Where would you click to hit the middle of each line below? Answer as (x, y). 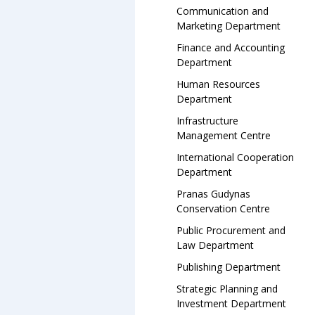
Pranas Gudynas (213, 194)
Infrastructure (207, 121)
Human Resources (218, 84)
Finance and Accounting (231, 47)
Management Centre (224, 135)
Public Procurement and (231, 230)
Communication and (223, 11)
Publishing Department (229, 267)
